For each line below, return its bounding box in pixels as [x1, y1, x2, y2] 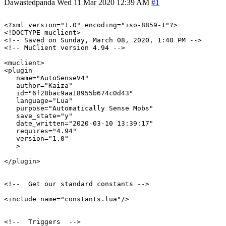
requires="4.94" [4, 127, 77, 135]
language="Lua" [4, 96, 73, 104]
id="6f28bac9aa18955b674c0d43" [4, 89, 133, 97]
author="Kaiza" [4, 81, 73, 89]
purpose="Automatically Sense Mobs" [4, 104, 153, 112]
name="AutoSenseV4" [4, 74, 89, 82]
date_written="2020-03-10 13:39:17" [4, 119, 153, 127]
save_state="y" [4, 111, 73, 120]
